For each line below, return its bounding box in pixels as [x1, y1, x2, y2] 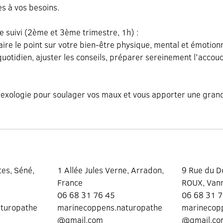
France [57, 176, 83, 188]
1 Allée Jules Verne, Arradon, [57, 164, 164, 176]
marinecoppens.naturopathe [57, 201, 162, 213]
